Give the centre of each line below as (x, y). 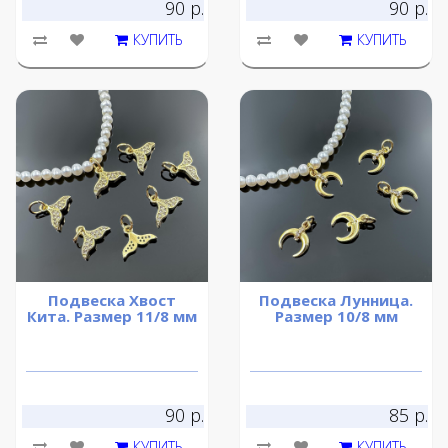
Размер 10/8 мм (336, 316)
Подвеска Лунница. (336, 300)
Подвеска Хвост (112, 300)
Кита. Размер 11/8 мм (112, 316)
